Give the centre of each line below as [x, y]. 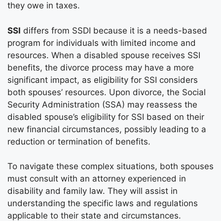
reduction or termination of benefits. [79, 141]
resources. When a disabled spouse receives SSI [104, 55]
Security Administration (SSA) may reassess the [102, 104]
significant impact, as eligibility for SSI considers [103, 80]
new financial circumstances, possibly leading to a [107, 129]
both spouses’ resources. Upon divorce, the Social [107, 92]
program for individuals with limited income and [102, 43]
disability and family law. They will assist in [92, 191]
